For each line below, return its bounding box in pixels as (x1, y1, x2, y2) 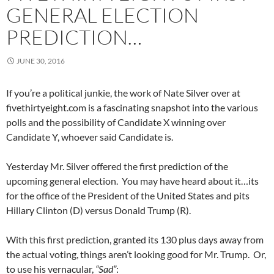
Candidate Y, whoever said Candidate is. (6, 131, 173, 143)
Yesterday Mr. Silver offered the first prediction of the (6, 160, 228, 172)
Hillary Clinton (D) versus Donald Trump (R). (6, 204, 191, 217)
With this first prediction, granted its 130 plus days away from (6, 234, 264, 246)
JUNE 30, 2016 (17, 56, 65, 66)
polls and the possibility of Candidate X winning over (6, 116, 226, 128)
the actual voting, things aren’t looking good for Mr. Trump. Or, (6, 248, 266, 261)
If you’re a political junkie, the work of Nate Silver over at (6, 87, 240, 99)
